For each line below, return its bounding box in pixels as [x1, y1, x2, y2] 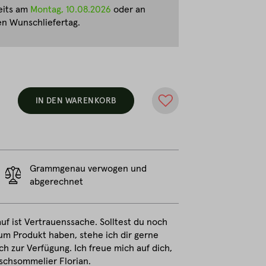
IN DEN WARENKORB [35, 96, 117, 105]
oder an [111, 5, 145, 14]
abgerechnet [29, 177, 83, 186]
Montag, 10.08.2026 [30, 5, 111, 14]
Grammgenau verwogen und [29, 164, 147, 173]
